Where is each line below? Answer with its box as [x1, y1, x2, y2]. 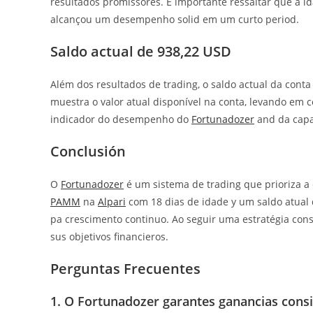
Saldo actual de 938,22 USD [50, 41, 231, 61]
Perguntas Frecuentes [50, 259, 201, 278]
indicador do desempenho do [50, 112, 191, 126]
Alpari [98, 194, 126, 208]
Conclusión [50, 141, 126, 161]
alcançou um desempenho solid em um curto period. [50, 12, 299, 26]
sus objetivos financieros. [50, 229, 168, 243]
